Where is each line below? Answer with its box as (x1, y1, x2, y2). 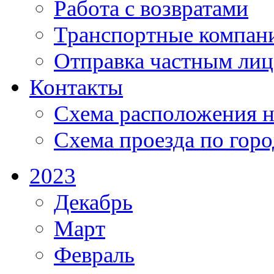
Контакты (29, 75, 123, 100)
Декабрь (54, 190, 133, 215)
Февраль (54, 242, 135, 268)
